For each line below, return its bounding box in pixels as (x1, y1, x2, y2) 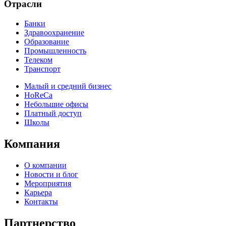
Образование (24, 37, 69, 46)
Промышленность (24, 46, 86, 55)
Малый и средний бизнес (24, 82, 111, 91)
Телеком (24, 55, 52, 65)
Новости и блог (24, 169, 78, 179)
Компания (4, 137, 60, 150)
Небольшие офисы (24, 100, 88, 109)
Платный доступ (24, 109, 82, 118)
